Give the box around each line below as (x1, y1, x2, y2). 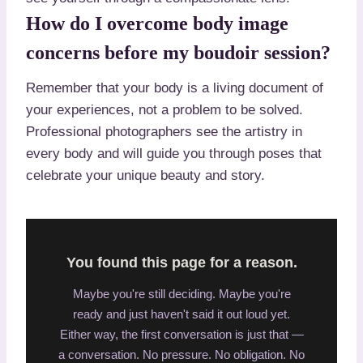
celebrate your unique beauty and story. (26, 167, 265, 183)
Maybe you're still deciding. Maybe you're (72, 286, 291, 301)
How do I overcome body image (26, 12, 288, 34)
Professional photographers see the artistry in (26, 123, 302, 139)
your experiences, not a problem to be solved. (26, 101, 303, 117)
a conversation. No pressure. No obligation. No (58, 347, 305, 361)
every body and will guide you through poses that (26, 145, 322, 161)
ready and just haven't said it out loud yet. (73, 306, 290, 321)
